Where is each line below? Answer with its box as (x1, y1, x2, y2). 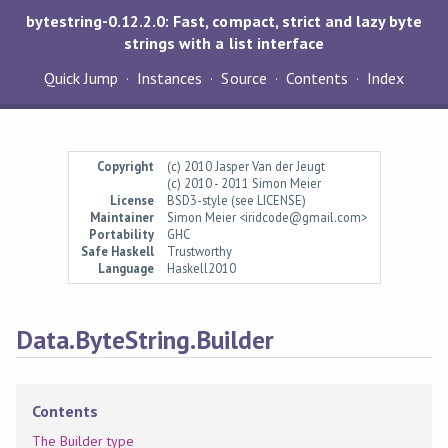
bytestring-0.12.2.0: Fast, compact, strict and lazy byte (25, 11, 423, 31)
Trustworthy (166, 243, 232, 259)
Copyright (96, 158, 154, 174)
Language (97, 260, 154, 276)
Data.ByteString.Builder (15, 323, 275, 357)
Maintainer (89, 209, 154, 225)
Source (221, 68, 267, 88)
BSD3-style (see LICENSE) (166, 192, 307, 208)
